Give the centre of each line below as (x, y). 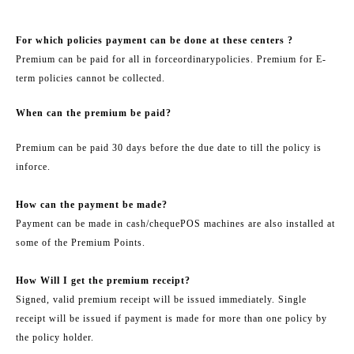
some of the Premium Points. (81, 242)
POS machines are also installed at (258, 223)
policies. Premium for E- (271, 59)
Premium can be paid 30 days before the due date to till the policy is (169, 147)
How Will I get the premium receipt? (103, 280)
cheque (165, 223)
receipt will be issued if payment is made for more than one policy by (171, 318)
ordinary (197, 59)
